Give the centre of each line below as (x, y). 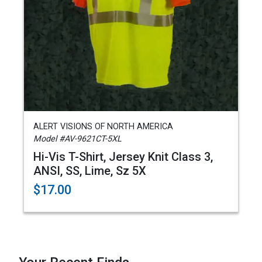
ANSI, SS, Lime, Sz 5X (90, 171)
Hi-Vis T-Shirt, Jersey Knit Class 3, (123, 157)
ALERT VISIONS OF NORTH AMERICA (103, 127)
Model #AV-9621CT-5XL (77, 139)
